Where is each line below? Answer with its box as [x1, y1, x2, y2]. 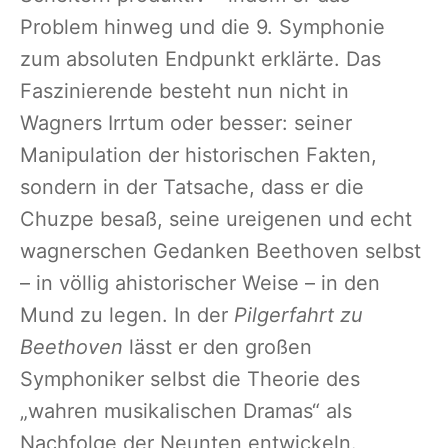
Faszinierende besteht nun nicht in [20, 78, 349, 103]
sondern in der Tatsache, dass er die [20, 174, 364, 199]
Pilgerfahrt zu [234, 302, 363, 327]
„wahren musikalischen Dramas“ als [20, 398, 352, 423]
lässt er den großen [123, 334, 312, 359]
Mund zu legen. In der [20, 302, 234, 327]
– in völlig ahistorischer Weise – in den [20, 270, 380, 295]
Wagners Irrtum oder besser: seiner [20, 110, 352, 135]
